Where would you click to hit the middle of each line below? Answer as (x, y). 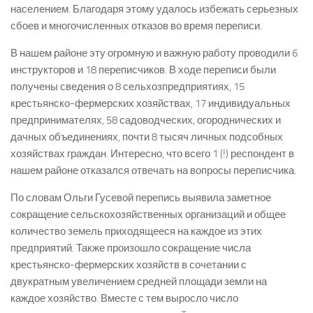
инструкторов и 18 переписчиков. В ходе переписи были (143, 70)
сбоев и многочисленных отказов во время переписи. (136, 26)
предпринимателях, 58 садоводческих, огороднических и (146, 120)
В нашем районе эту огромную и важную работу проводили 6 (154, 53)
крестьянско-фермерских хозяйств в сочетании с (129, 265)
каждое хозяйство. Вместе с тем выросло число (124, 298)
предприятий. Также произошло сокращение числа (131, 248)
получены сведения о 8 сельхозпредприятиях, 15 (128, 87)
